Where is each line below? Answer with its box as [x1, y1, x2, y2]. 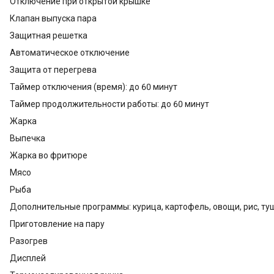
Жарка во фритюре [10, 150, 87, 160]
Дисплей [10, 253, 46, 263]
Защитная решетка [10, 30, 87, 40]
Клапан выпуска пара [10, 13, 97, 23]
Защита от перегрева [10, 64, 97, 75]
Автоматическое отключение [10, 47, 130, 57]
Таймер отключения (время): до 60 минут [10, 81, 177, 92]
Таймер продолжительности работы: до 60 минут [10, 98, 209, 109]
